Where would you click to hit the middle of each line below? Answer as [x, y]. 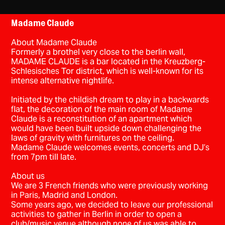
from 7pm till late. [44, 157]
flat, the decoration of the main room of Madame [102, 109]
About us [28, 176]
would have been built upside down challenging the [106, 129]
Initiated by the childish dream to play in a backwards [110, 100]
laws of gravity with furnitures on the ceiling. [93, 138]
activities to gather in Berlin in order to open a [97, 214]
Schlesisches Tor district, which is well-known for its [107, 71]
